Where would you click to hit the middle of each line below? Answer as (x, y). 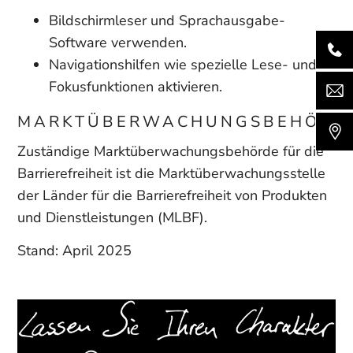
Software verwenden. (118, 43)
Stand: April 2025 (75, 250)
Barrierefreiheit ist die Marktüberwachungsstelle (172, 173)
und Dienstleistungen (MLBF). (113, 217)
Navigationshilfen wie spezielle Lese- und (183, 65)
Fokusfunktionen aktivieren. (136, 87)
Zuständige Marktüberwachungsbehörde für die (171, 151)
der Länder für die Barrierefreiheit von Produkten (173, 195)
